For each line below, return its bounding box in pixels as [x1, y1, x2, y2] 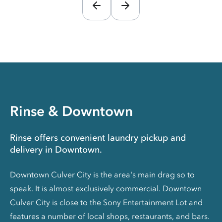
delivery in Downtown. [10, 144, 102, 155]
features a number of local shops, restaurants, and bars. [10, 211, 210, 221]
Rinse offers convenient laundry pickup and [10, 132, 186, 143]
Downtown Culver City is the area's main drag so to [10, 169, 195, 179]
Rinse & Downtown [10, 102, 133, 119]
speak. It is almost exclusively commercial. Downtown [10, 183, 202, 193]
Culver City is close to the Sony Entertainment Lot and [10, 197, 203, 207]
